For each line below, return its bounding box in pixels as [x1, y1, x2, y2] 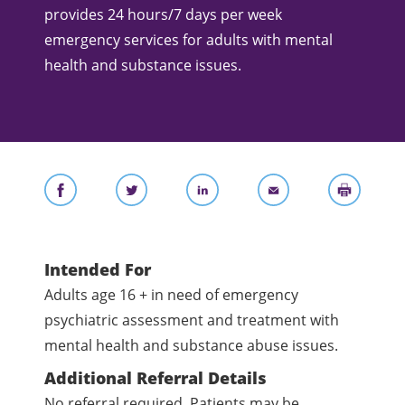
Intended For [44, 258, 152, 280]
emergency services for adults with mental [44, 29, 334, 50]
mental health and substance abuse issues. [44, 334, 339, 355]
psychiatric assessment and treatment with [44, 309, 340, 330]
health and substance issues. [44, 54, 242, 75]
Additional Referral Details [44, 366, 268, 389]
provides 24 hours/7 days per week [44, 4, 283, 24]
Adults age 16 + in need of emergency [44, 284, 299, 305]
